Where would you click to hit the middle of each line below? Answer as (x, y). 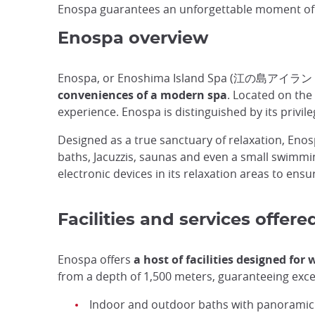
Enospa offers (96, 259)
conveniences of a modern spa (142, 95)
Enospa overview (133, 39)
